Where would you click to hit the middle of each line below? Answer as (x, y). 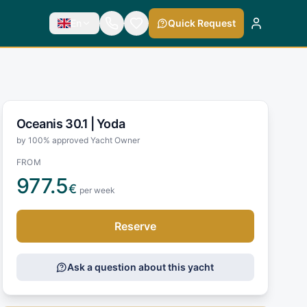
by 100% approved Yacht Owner (78, 140)
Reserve (135, 226)
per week (97, 190)
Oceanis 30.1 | (56, 123)
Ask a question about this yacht (141, 267)
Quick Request (201, 23)
